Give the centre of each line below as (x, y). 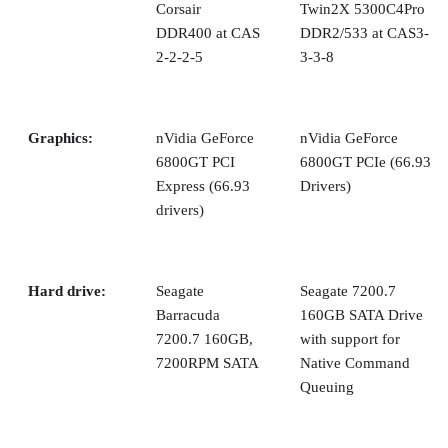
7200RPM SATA (207, 362)
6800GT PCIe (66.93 (365, 161)
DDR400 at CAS (208, 32)
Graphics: (60, 137)
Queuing (327, 386)
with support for (350, 338)
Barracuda (188, 314)
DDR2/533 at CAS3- (364, 32)
